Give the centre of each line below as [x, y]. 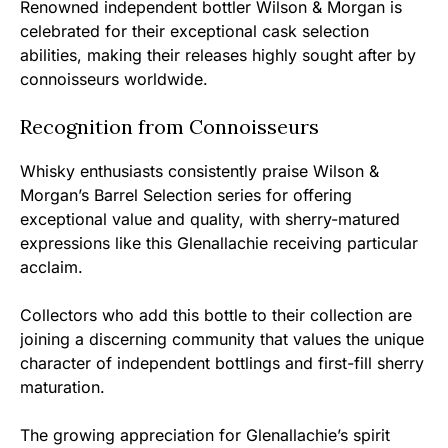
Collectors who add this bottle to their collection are [216, 315]
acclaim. [51, 267]
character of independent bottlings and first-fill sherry [222, 363]
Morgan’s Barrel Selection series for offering [186, 195]
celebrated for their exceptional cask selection [194, 31]
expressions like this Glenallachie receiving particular [219, 243]
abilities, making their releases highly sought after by [218, 55]
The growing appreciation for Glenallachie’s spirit [205, 435]
